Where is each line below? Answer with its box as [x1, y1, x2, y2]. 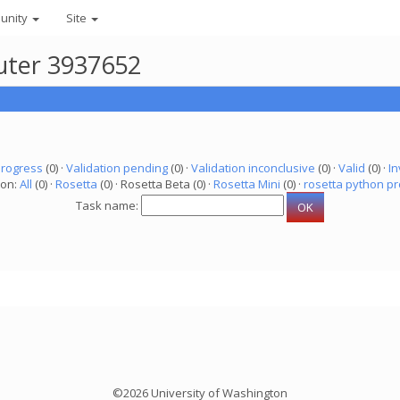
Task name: [76, 197, 141, 214]
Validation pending [65, 160, 168, 176]
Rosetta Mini [213, 176, 280, 192]
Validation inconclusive [190, 160, 315, 176]
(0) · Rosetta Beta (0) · [97, 176, 213, 192]
